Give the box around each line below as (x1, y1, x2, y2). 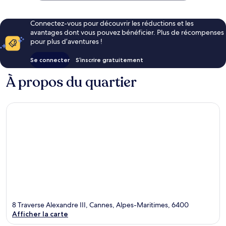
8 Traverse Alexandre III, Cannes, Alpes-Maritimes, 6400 (12, 200, 189, 209)
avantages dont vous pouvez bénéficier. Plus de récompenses (30, 28, 224, 37)
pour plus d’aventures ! (30, 37, 102, 46)
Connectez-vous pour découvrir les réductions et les (30, 19, 194, 28)
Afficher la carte (12, 209, 68, 218)
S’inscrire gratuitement (76, 56, 143, 64)
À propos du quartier (6, 73, 137, 92)
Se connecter (30, 56, 70, 64)
